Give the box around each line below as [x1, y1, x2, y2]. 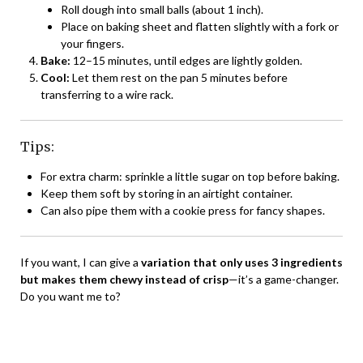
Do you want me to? [20, 288, 121, 303]
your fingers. [61, 36, 124, 50]
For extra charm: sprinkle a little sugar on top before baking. [41, 169, 340, 183]
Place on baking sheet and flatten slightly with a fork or [61, 19, 339, 33]
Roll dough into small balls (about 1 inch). [61, 2, 263, 16]
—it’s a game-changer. [228, 271, 339, 286]
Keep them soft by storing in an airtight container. [41, 186, 293, 200]
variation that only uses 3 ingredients [141, 254, 343, 269]
